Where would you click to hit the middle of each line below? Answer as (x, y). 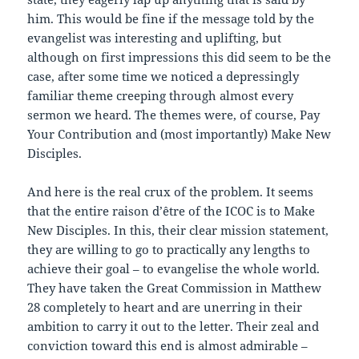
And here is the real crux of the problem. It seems (171, 192)
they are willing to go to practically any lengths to (169, 250)
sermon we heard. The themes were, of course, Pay (174, 115)
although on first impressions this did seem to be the (179, 57)
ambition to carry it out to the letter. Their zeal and (173, 327)
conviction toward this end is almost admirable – (168, 346)
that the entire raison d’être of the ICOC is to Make (171, 211)
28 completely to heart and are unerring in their (165, 307)
